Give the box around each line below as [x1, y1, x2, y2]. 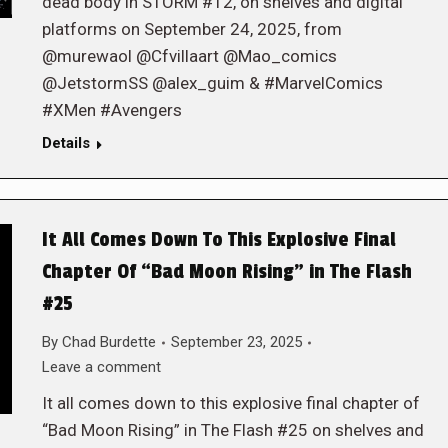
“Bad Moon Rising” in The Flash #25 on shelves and [41, 420, 424, 440]
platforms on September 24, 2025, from [41, 19, 342, 39]
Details [41, 134, 90, 152]
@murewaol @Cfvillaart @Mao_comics [41, 46, 337, 66]
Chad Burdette [61, 333, 156, 351]
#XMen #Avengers [41, 100, 182, 120]
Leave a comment [41, 358, 161, 376]
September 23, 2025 [170, 333, 302, 351]
